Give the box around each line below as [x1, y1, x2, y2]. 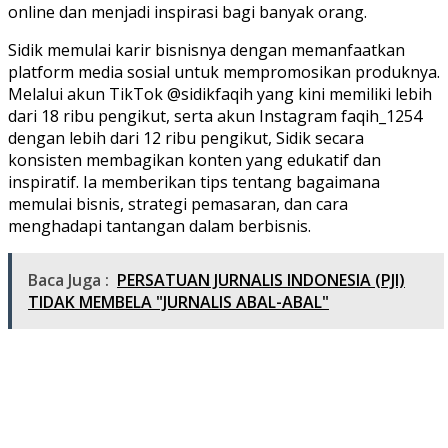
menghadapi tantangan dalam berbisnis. [8, 214, 311, 237]
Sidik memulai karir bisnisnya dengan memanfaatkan [8, 38, 405, 61]
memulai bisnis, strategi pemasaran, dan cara [8, 192, 348, 215]
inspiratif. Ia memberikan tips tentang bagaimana [8, 170, 380, 193]
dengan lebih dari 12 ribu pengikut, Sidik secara [8, 126, 364, 149]
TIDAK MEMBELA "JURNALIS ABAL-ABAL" [28, 290, 329, 313]
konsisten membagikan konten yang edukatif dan [8, 148, 381, 171]
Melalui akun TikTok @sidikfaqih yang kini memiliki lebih [8, 82, 432, 105]
